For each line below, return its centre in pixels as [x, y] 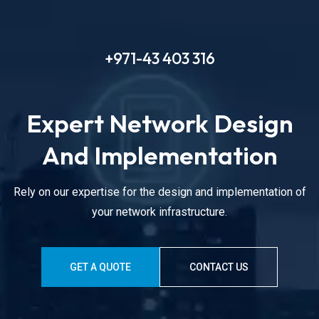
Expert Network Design [159, 124]
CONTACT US [219, 267]
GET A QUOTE [100, 267]
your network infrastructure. [159, 212]
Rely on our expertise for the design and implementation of [159, 192]
